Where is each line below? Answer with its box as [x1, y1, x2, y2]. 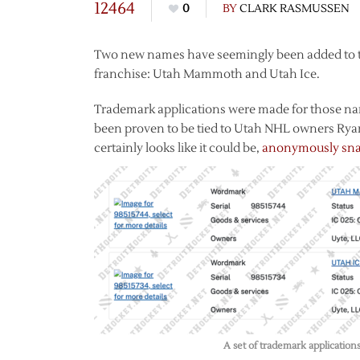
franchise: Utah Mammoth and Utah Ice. [94, 67, 320, 82]
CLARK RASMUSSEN [239, 2, 350, 16]
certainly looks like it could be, [94, 141, 262, 156]
